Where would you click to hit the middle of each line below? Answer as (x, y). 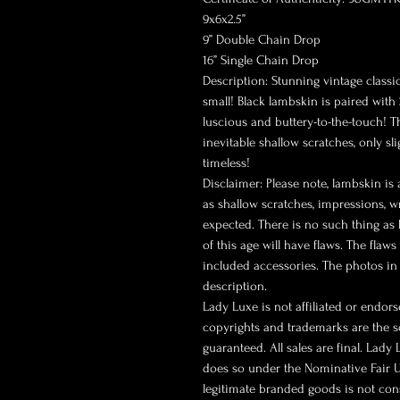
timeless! (226, 163)
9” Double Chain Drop (262, 40)
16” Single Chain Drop (261, 61)
